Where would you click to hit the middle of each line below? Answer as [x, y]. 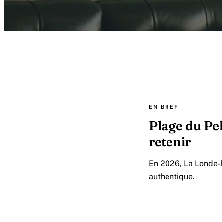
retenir [170, 142]
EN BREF [164, 107]
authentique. [172, 177]
